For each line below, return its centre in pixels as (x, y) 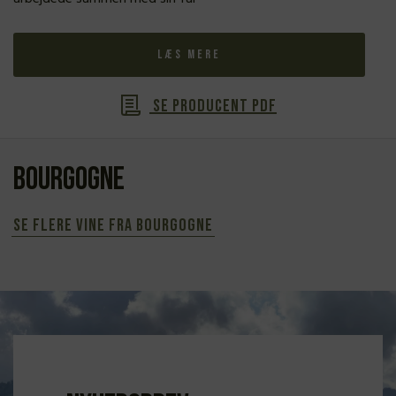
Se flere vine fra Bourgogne (113, 225)
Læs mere (189, 54)
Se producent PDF (213, 106)
